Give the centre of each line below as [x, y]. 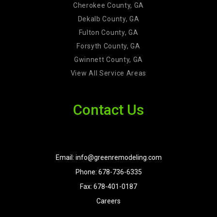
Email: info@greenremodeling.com [108, 157]
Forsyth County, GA [108, 46]
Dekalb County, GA [108, 19]
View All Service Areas [108, 73]
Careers [108, 201]
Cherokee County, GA [108, 5]
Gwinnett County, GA [108, 59]
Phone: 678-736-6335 [108, 172]
